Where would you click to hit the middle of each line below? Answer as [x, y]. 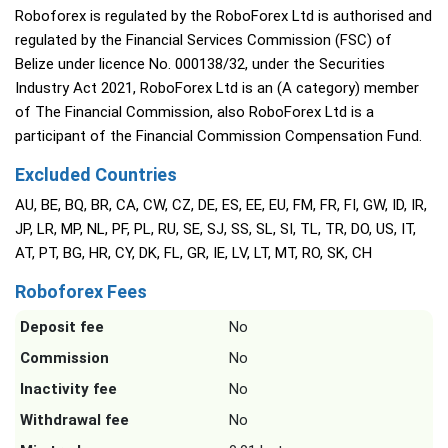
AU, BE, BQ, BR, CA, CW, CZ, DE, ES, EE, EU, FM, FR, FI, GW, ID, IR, [221, 205]
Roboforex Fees [81, 292]
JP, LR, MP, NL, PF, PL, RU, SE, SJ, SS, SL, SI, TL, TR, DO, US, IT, [215, 229]
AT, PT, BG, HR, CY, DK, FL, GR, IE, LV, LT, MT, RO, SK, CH [193, 253]
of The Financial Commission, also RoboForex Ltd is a [194, 112]
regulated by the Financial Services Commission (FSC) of [203, 40]
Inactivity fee [68, 389]
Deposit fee [62, 327]
